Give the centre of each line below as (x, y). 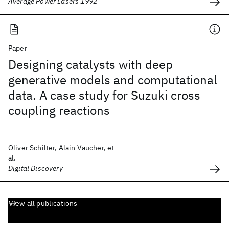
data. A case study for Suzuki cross (104, 95)
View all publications (43, 203)
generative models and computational (113, 80)
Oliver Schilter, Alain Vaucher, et (61, 148)
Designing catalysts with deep (90, 64)
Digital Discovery (36, 168)
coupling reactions (59, 110)
